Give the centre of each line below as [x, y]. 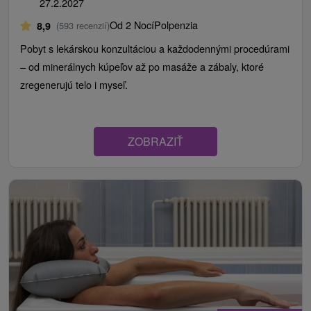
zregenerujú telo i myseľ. [74, 85]
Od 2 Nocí [132, 25]
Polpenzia [176, 25]
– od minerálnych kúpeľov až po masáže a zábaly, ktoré [142, 67]
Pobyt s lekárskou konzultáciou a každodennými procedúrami [155, 49]
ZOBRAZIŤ [155, 142]
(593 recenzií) [83, 26]
